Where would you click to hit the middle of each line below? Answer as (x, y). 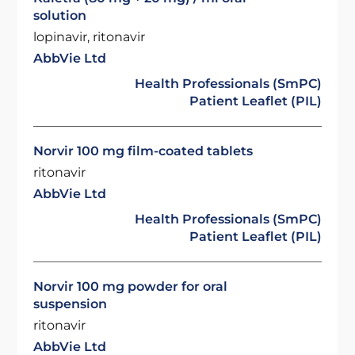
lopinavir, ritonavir (90, 37)
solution (60, 15)
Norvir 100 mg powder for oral (131, 286)
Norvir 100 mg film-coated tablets (143, 151)
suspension (71, 304)
